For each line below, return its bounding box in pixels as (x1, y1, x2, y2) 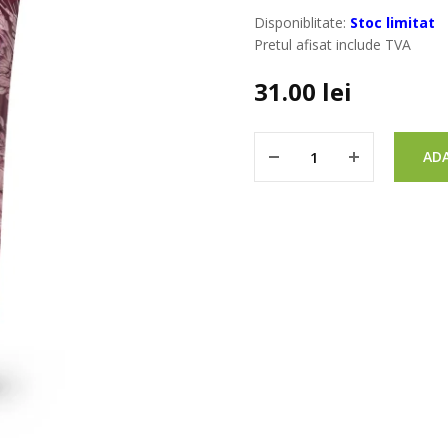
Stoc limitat (350, 13, 435, 32)
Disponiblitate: (254, 13, 346, 32)
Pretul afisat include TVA (254, 35, 411, 54)
